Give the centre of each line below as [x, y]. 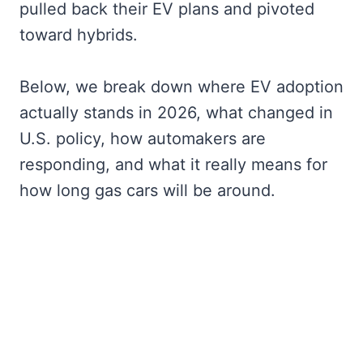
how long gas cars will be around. [147, 191]
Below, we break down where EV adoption [181, 87]
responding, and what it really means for [173, 165]
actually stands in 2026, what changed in [176, 113]
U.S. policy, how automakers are [143, 139]
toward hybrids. [79, 35]
